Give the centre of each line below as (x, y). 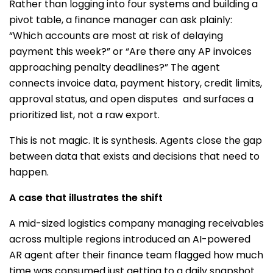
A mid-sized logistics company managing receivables (136, 223)
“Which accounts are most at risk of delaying (116, 36)
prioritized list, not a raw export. (86, 115)
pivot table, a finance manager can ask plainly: (121, 20)
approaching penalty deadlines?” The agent (115, 67)
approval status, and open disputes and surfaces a (131, 99)
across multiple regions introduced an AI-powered (130, 239)
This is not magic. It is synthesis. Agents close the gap (136, 140)
